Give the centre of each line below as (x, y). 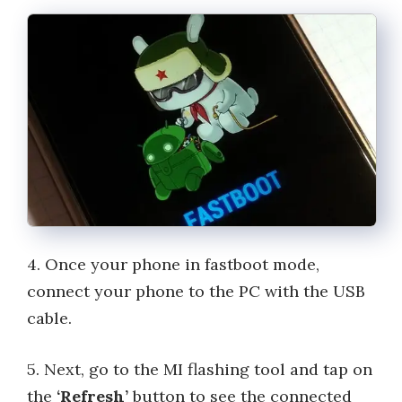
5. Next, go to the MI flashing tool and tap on (200, 369)
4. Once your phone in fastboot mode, (173, 264)
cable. (49, 318)
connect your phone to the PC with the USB (196, 291)
